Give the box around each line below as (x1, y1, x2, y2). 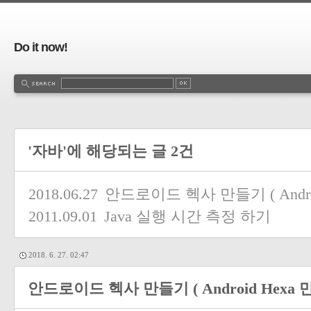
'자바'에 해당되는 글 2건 (28, 143, 194, 160)
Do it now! (14, 40, 67, 54)
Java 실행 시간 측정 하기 (104, 208, 271, 225)
